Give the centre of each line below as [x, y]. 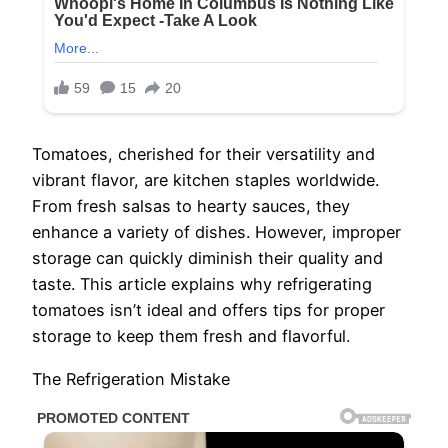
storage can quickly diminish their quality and [207, 258]
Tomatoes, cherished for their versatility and [203, 154]
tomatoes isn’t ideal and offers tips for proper [208, 310]
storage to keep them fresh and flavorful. [191, 336]
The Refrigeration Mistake [131, 378]
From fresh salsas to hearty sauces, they [191, 206]
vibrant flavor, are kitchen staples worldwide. [205, 180]
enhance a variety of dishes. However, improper [216, 232]
